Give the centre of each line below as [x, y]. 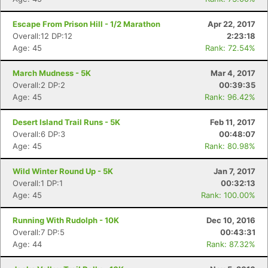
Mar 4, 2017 [233, 73]
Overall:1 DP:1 [38, 183]
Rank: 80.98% [230, 146]
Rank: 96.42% [230, 97]
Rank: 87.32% [231, 244]
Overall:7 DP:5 [39, 232]
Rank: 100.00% [228, 195]
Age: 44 [27, 244]
